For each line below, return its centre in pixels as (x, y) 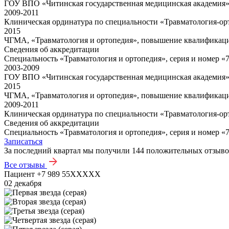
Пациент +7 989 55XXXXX (52, 174)
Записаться (23, 142)
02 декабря (23, 184)
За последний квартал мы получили (68, 151)
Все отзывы (25, 165)
